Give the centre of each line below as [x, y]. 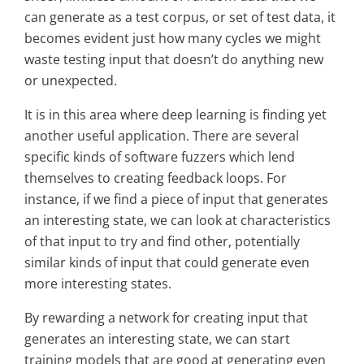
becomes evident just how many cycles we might [173, 39]
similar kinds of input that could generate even [167, 263]
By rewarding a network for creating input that [166, 318]
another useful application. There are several [162, 136]
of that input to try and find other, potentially [162, 242]
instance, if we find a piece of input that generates [176, 199]
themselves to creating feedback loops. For [156, 178]
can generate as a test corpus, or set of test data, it [180, 17]
